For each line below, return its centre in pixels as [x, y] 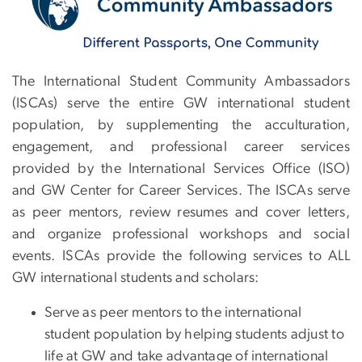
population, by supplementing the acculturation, [181, 126]
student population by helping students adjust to [194, 335]
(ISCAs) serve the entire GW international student [181, 104]
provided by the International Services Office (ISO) [181, 169]
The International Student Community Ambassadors [181, 82]
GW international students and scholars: [136, 278]
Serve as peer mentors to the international [173, 313]
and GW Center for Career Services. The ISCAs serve [181, 191]
